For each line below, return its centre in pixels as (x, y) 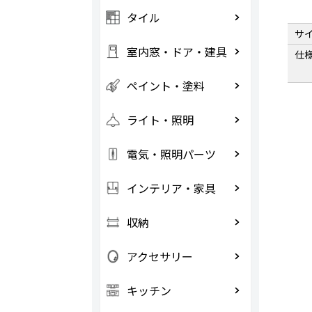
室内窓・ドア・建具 (177, 52)
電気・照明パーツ (171, 154)
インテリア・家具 (171, 188)
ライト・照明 (160, 120)
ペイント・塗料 (165, 86)
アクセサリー (159, 256)
